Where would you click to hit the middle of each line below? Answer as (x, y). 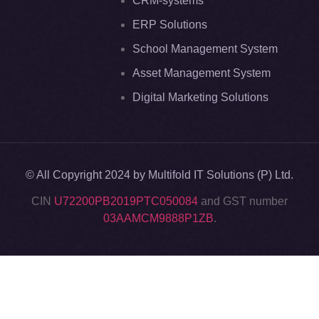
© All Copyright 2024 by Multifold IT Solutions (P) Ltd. (159, 174)
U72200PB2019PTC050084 (126, 201)
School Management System (205, 48)
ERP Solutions (170, 24)
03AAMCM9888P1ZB (158, 218)
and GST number (243, 201)
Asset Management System (202, 73)
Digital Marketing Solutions (200, 97)
